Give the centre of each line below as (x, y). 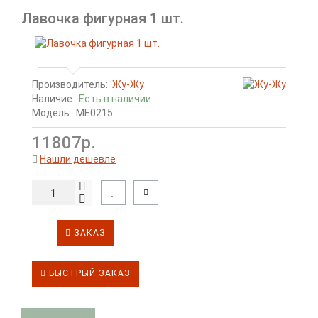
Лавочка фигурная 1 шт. (103, 18)
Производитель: (70, 84)
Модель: (52, 113)
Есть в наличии (115, 99)
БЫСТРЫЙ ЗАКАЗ (88, 273)
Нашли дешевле (78, 159)
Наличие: (55, 99)
